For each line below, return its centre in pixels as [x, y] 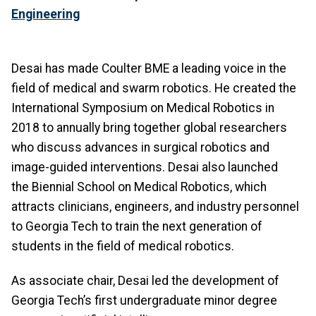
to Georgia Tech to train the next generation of [137, 227]
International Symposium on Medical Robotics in [143, 108]
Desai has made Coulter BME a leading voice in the [149, 69]
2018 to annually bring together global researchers [149, 128]
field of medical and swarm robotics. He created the [154, 89]
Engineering [45, 14]
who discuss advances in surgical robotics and [140, 148]
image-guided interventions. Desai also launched [145, 168]
